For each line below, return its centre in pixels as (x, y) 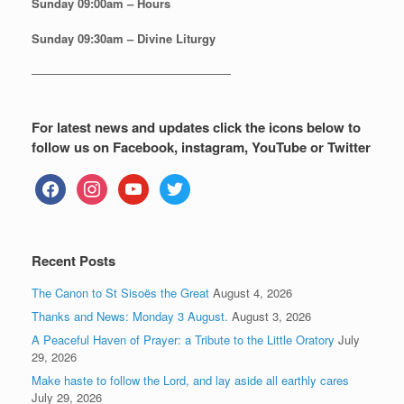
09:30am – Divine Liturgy (147, 38)
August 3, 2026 (271, 317)
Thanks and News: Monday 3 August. (130, 317)
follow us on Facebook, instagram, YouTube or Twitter (201, 147)
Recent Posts (73, 261)
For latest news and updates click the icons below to (196, 128)
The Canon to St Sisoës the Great (120, 293)
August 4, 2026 (252, 293)
